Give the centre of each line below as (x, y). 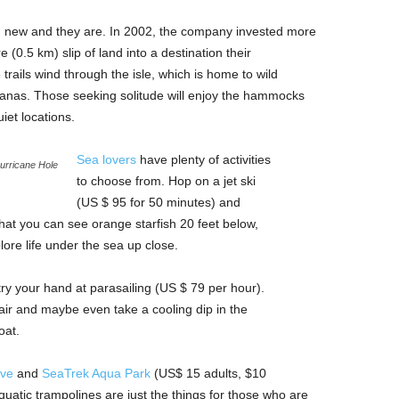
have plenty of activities (203, 159)
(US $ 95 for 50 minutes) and (158, 202)
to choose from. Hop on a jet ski (166, 181)
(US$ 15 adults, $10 (208, 373)
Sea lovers (106, 159)
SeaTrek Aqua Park (96, 373)
